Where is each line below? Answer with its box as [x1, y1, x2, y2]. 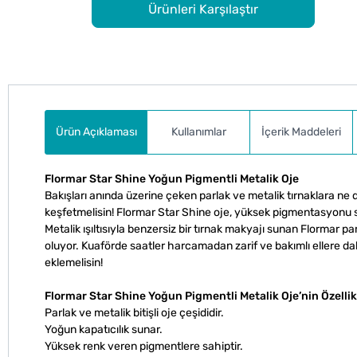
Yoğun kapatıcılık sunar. [45, 322, 163, 336]
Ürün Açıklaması [55, 125, 137, 139]
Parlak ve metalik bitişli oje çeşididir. [45, 305, 224, 320]
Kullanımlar [171, 125, 226, 139]
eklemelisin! [45, 255, 103, 269]
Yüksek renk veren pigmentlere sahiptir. [45, 339, 243, 353]
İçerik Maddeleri [261, 125, 341, 139]
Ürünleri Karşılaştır [147, 2, 258, 18]
